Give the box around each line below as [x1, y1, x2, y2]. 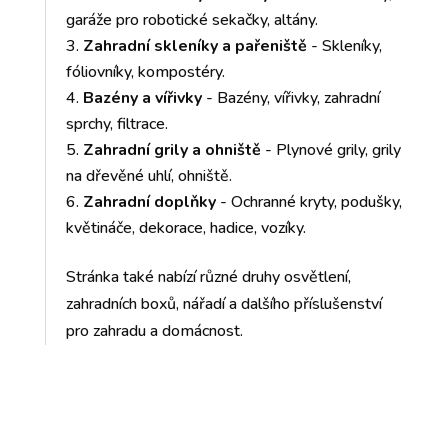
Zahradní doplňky [82, 190, 216, 213]
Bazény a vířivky [82, 86, 202, 109]
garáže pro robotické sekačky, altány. [65, 8, 318, 31]
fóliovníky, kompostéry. [65, 60, 225, 83]
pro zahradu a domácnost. [65, 319, 243, 342]
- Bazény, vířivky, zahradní [201, 86, 380, 109]
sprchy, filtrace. [65, 112, 168, 135]
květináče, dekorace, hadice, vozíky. [65, 216, 306, 239]
